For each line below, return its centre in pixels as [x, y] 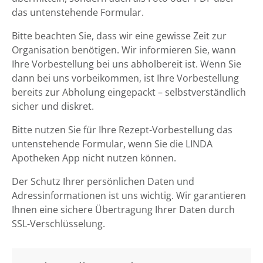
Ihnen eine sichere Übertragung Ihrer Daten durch [123, 210]
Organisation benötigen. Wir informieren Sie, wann [124, 50]
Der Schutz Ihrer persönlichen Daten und [103, 182]
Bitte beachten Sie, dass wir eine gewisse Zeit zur [119, 36]
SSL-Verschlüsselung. [58, 224]
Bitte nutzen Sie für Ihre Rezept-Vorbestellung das [122, 130]
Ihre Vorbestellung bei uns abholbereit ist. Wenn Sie [127, 64]
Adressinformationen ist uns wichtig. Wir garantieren [129, 196]
